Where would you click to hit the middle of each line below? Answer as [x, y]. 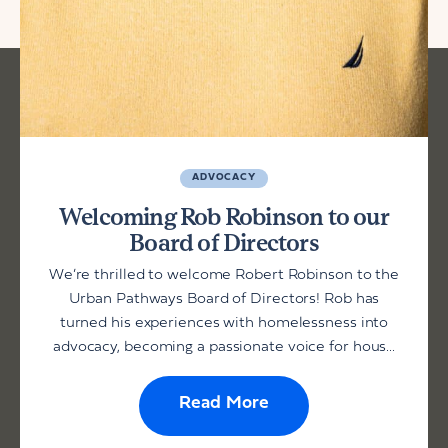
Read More [224, 403]
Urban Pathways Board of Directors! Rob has [224, 299]
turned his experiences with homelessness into [224, 323]
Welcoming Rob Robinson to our [224, 216]
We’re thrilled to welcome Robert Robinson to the [224, 275]
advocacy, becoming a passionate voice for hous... [224, 347]
